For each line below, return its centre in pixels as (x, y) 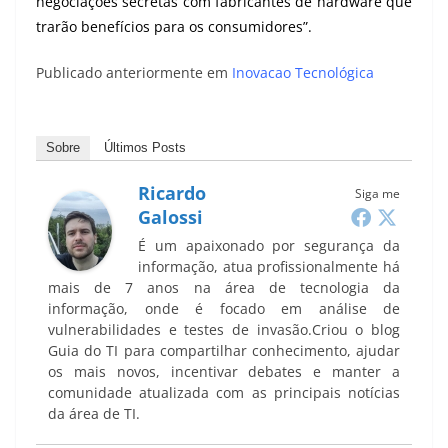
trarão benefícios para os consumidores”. (174, 27)
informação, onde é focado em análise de (224, 309)
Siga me (377, 194)
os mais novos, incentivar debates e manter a (224, 372)
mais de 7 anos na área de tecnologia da (224, 288)
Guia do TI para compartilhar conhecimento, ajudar (224, 351)
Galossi (170, 217)
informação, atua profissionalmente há (269, 267)
